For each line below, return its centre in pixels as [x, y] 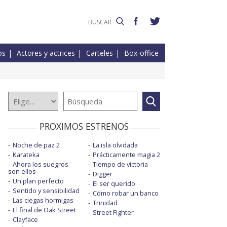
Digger [102, 174]
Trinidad [105, 203]
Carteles [100, 53]
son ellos [22, 172]
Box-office [141, 53]
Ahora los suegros [41, 164]
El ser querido [114, 184]
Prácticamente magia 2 [126, 155]
